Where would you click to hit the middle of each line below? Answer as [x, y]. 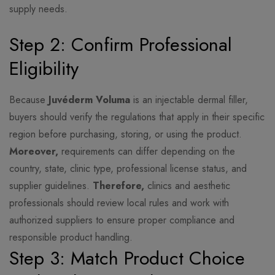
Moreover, [34, 152]
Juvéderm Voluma [89, 100]
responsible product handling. [71, 238]
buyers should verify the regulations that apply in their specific [137, 117]
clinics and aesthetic [187, 186]
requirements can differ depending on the [147, 152]
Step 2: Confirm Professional [121, 45]
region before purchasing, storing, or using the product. [126, 134]
